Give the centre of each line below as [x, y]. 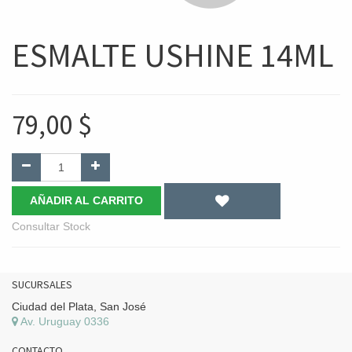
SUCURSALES [42, 284]
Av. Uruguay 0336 [64, 321]
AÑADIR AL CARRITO [86, 201]
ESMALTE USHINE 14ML [173, 55]
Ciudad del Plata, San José [79, 306]
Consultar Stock [51, 226]
